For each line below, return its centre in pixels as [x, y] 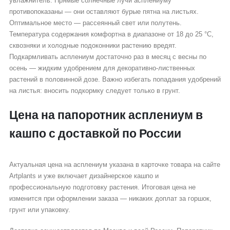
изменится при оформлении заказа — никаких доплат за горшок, [110, 199]
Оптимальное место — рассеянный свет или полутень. [95, 23]
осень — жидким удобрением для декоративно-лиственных [102, 68]
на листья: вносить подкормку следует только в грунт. [94, 90]
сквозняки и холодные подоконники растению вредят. [93, 45]
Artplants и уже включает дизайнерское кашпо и [84, 176]
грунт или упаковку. [40, 210]
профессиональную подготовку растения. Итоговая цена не [102, 187]
